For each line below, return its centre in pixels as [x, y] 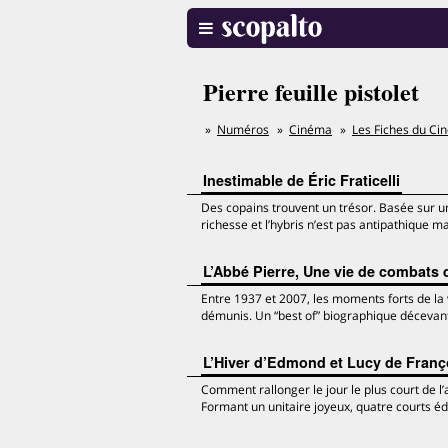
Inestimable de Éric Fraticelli [301, 180]
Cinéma [310, 129]
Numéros [243, 129]
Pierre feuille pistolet [311, 91]
